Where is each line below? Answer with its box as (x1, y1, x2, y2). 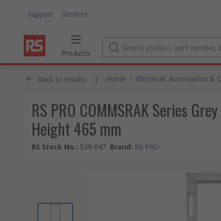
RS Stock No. (32, 142, 76, 151)
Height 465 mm (32, 117, 121, 140)
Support (28, 9, 53, 19)
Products (61, 48, 90, 58)
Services (62, 9, 88, 19)
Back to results (37, 74, 86, 84)
